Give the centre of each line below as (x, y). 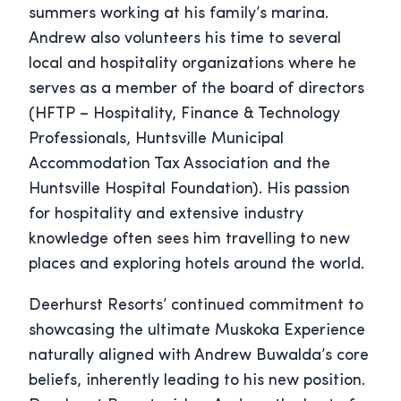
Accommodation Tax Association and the (179, 165)
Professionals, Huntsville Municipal (156, 140)
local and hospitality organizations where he (192, 64)
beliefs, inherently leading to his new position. (197, 381)
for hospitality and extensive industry (166, 215)
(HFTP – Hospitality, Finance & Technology (184, 115)
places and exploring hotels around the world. (196, 265)
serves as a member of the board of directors (196, 90)
